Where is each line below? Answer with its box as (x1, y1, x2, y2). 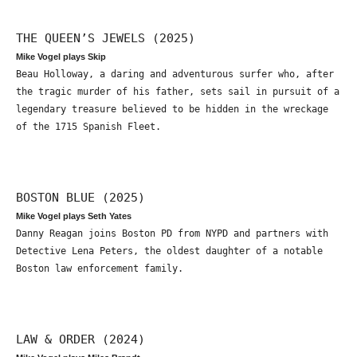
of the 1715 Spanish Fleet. (16, 120, 161, 132)
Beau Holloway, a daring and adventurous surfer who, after (16, 68, 334, 80)
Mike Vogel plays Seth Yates (16, 210, 131, 221)
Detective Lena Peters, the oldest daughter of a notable (16, 245, 323, 257)
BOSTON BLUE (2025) (16, 190, 145, 204)
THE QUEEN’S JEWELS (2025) (16, 30, 195, 45)
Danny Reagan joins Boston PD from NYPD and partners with (16, 227, 328, 239)
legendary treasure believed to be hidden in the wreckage (16, 103, 328, 115)
